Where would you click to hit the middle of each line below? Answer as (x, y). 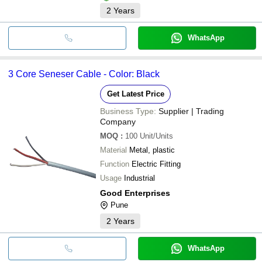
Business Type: (128, 111)
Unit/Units (156, 136)
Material (113, 150)
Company (118, 121)
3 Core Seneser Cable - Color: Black (84, 74)
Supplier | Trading (191, 111)
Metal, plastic (152, 150)
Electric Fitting (156, 164)
